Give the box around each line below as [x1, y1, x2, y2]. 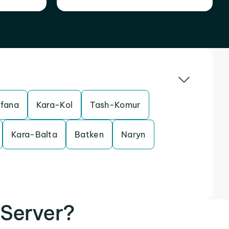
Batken [75, 129, 104, 140]
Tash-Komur [90, 100, 141, 110]
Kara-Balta [11, 129, 58, 140]
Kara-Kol [36, 100, 73, 110]
